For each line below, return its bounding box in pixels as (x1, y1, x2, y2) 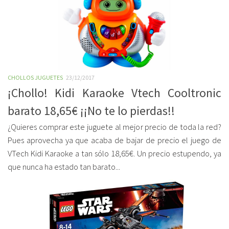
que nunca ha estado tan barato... (8, 162, 120, 172)
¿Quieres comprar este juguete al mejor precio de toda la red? (8, 122, 221, 132)
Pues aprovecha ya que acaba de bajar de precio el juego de (8, 135, 221, 146)
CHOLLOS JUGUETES (8, 74, 63, 81)
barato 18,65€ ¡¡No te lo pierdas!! (8, 103, 175, 118)
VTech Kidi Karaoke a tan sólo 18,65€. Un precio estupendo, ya (8, 148, 221, 159)
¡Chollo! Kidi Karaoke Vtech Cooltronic (8, 85, 221, 100)
